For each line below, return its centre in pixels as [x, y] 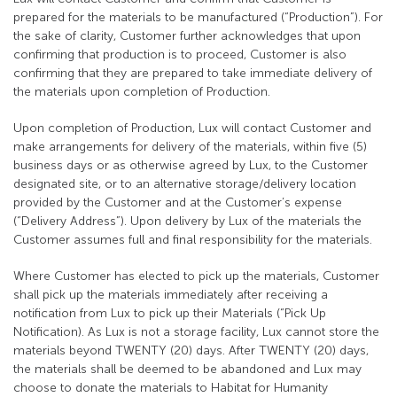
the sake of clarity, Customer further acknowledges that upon [187, 36]
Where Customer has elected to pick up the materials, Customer [196, 276]
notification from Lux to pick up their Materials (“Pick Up [170, 313]
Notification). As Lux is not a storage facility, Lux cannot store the [196, 332]
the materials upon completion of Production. [142, 92]
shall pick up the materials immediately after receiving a [171, 295]
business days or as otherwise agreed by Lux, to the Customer [191, 165]
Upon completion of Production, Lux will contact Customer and [192, 128]
